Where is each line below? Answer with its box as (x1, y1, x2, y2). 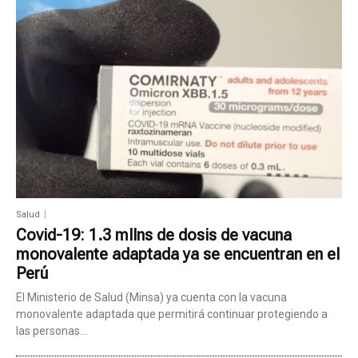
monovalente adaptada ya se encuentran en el (16, 244, 340, 264)
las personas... (16, 324, 87, 337)
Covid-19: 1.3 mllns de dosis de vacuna (16, 225, 292, 245)
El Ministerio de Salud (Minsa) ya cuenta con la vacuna (16, 290, 287, 304)
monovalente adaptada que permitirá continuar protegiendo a (16, 307, 328, 320)
